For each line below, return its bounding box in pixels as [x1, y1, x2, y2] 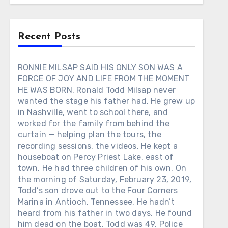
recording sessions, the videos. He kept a [17, 141, 178, 151]
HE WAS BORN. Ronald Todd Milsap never [17, 85, 176, 95]
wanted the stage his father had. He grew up [17, 96, 195, 106]
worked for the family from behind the [17, 119, 170, 128]
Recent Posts [17, 32, 80, 42]
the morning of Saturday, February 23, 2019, [17, 175, 192, 184]
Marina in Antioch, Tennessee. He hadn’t [17, 197, 175, 207]
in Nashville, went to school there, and [17, 107, 168, 117]
